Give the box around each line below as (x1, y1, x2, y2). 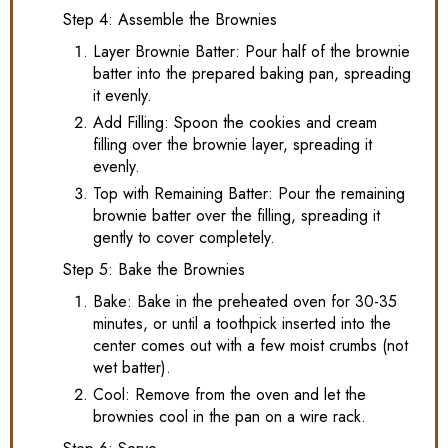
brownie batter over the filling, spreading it (93, 204, 380, 228)
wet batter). (93, 356, 171, 380)
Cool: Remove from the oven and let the (93, 383, 366, 407)
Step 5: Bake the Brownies (63, 258, 245, 282)
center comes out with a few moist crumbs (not (93, 334, 408, 358)
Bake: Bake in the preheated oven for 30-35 (93, 290, 397, 314)
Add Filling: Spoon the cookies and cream (93, 111, 377, 135)
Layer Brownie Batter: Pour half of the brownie (93, 40, 410, 64)
